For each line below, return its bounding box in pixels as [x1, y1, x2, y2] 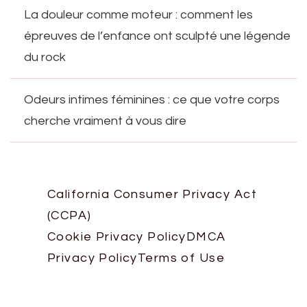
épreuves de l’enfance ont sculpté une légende [24, 29, 291, 43]
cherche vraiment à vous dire [24, 114, 186, 128]
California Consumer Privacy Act [47, 188, 258, 201]
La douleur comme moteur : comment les [24, 8, 253, 22]
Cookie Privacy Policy [47, 230, 186, 244]
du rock [24, 51, 66, 64]
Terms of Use [137, 251, 225, 265]
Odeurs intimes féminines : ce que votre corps [24, 93, 280, 107]
